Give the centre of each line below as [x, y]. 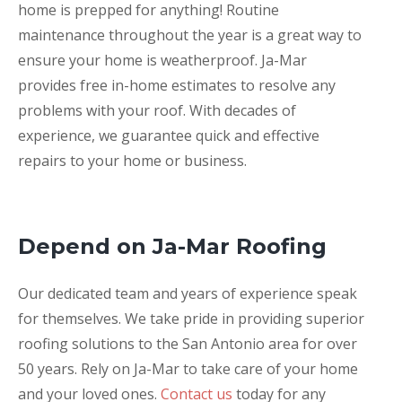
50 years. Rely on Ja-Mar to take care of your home [188, 369]
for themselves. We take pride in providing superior [191, 319]
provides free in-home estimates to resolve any [177, 85]
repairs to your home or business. [132, 161]
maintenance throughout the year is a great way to [190, 35]
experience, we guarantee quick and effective [169, 135]
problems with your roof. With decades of [157, 110]
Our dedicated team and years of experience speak [188, 293]
